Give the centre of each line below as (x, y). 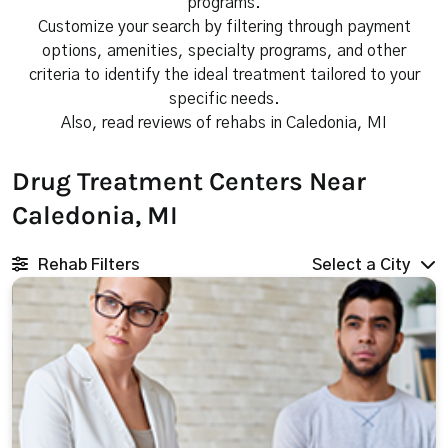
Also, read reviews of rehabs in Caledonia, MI (224, 123)
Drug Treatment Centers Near (189, 181)
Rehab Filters (89, 265)
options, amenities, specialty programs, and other (224, 51)
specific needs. (224, 99)
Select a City (361, 265)
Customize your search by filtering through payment (224, 27)
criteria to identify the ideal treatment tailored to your (224, 75)
